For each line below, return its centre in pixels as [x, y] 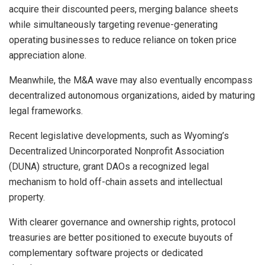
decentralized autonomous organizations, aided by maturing [132, 96]
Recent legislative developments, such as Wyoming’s [119, 136]
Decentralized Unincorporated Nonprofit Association [117, 151]
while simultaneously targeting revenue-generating [113, 25]
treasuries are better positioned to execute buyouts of [121, 238]
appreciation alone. [48, 56]
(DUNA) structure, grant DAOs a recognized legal [109, 167]
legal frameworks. [46, 111]
